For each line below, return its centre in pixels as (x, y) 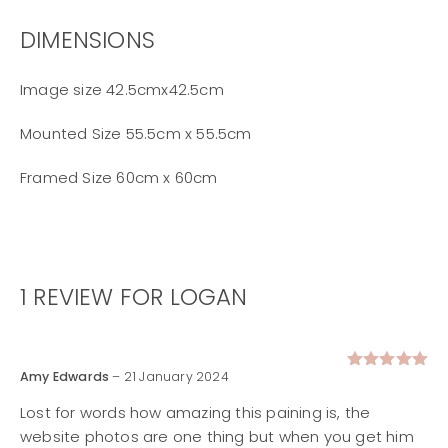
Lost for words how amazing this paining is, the (195, 413)
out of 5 (376, 395)
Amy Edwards (66, 377)
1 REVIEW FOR (95, 297)
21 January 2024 (176, 377)
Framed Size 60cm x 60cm (119, 178)
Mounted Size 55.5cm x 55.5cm (136, 134)
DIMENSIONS (87, 40)
